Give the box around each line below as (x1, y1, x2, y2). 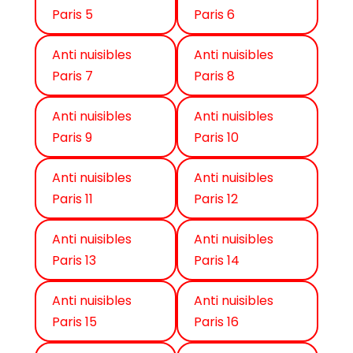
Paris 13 (52, 251, 96, 270)
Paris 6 (194, 6, 235, 24)
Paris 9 (52, 128, 92, 147)
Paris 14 (194, 251, 240, 270)
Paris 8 (194, 67, 235, 86)
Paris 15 (52, 313, 97, 332)
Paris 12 (194, 190, 238, 209)
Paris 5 (52, 6, 93, 24)
